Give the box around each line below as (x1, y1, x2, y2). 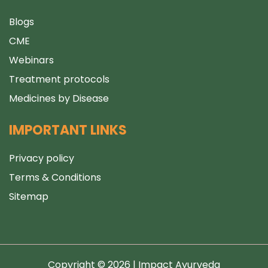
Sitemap (9, 190, 48, 203)
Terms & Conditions (9, 170, 101, 184)
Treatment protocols (9, 72, 109, 86)
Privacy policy (9, 151, 74, 165)
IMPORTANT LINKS (9, 121, 127, 139)
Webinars (9, 53, 54, 67)
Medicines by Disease (9, 92, 109, 105)
